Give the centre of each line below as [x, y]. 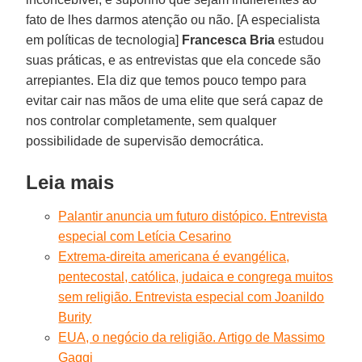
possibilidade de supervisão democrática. [145, 141]
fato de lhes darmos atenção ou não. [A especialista [173, 19]
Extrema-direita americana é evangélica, [174, 256]
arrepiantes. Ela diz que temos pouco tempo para [166, 80]
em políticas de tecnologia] [104, 40]
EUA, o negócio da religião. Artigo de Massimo [192, 337]
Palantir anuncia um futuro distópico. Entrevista [193, 216]
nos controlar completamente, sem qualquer [152, 120]
